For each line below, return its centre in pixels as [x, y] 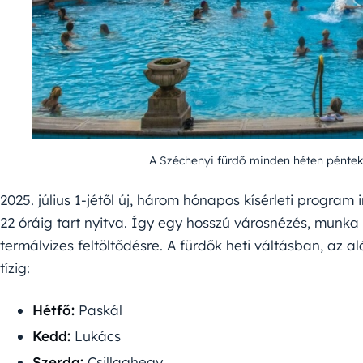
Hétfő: [53, 310]
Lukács [96, 335]
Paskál [98, 310]
